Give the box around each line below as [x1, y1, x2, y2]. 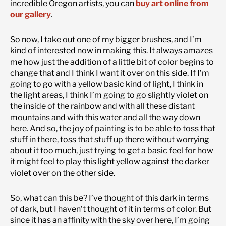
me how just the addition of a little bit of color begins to [10, 56, 214, 67]
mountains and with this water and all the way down [10, 112, 200, 122]
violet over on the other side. [10, 167, 115, 178]
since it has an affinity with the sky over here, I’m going [10, 215, 210, 225]
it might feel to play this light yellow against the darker [10, 156, 209, 166]
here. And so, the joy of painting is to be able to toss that [10, 123, 215, 133]
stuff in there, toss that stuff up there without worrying [10, 134, 209, 144]
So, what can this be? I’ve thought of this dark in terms [10, 193, 209, 203]
